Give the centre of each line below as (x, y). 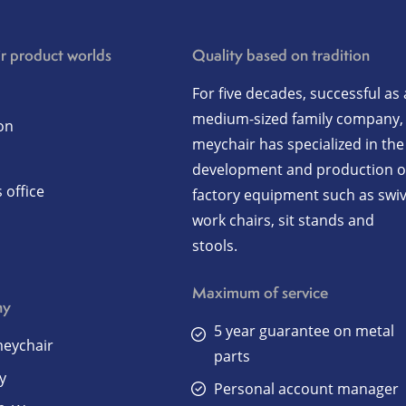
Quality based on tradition (281, 55)
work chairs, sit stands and (284, 220)
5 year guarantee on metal (304, 331)
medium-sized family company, (298, 119)
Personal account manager (307, 389)
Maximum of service (261, 292)
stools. (215, 246)
